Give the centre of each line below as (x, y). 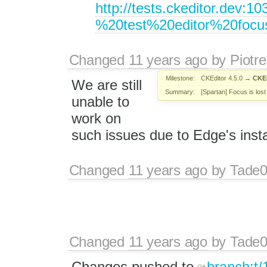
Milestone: (181, 78)
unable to (100, 101)
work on (96, 118)
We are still (106, 85)
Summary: (180, 92)
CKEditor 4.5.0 (222, 78)
